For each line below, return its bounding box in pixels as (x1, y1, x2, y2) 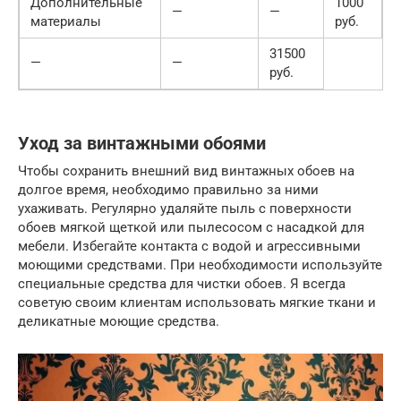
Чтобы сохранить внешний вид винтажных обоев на (18, 162, 354, 179)
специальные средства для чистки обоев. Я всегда (18, 275, 346, 292)
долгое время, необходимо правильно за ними (18, 181, 319, 198)
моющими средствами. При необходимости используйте (18, 256, 382, 273)
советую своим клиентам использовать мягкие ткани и (18, 294, 376, 311)
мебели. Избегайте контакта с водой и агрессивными (18, 237, 361, 254)
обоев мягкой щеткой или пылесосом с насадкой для (18, 218, 364, 235)
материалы (30, 13, 101, 30)
